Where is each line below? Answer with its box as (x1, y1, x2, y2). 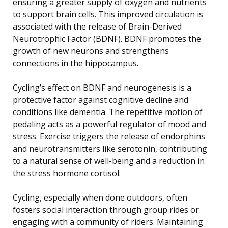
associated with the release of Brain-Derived (13, 20, 182, 32)
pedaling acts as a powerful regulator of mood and (13, 118, 206, 130)
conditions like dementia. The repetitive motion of (13, 106, 203, 118)
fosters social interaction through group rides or (13, 204, 199, 215)
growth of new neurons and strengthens (13, 45, 169, 56)
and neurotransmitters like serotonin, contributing (13, 142, 207, 154)
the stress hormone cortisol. (13, 167, 121, 179)
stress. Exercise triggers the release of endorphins (13, 130, 205, 142)
